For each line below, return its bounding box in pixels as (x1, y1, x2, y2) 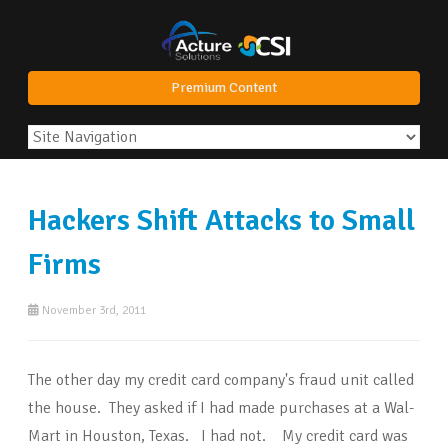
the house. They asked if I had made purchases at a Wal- (28, 398, 414, 419)
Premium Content (171, 79, 277, 97)
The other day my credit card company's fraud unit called (28, 370, 414, 391)
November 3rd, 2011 (39, 303, 146, 319)
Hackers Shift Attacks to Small (28, 202, 415, 240)
